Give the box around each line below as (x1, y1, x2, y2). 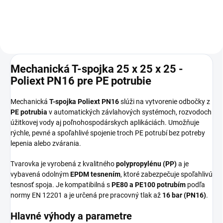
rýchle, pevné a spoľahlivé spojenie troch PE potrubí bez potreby (10, 128, 205, 137)
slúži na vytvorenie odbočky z (119, 97, 210, 106)
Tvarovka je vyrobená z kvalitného (10, 159, 116, 168)
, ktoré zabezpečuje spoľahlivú (120, 170, 213, 178)
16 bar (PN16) (162, 191, 206, 199)
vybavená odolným (10, 170, 70, 178)
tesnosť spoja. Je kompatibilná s (10, 180, 111, 189)
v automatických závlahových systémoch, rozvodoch (47, 108, 212, 116)
